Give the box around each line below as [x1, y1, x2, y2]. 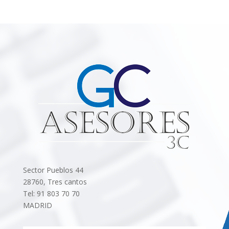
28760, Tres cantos [22, 177, 87, 187]
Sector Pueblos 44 [22, 165, 83, 175]
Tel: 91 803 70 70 [22, 189, 80, 199]
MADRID [22, 200, 52, 211]
